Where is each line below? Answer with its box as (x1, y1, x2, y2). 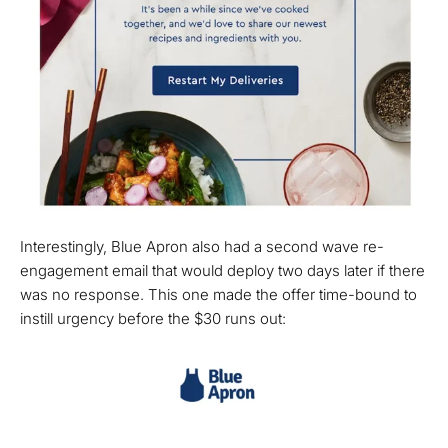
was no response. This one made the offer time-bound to (20, 285, 417, 305)
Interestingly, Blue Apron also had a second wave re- (20, 237, 384, 257)
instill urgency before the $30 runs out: (20, 309, 286, 329)
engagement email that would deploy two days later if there (20, 261, 425, 281)
